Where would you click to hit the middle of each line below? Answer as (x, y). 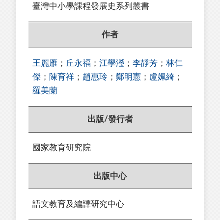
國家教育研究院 (62, 147)
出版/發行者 (110, 119)
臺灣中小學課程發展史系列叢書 (91, 6)
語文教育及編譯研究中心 (78, 204)
